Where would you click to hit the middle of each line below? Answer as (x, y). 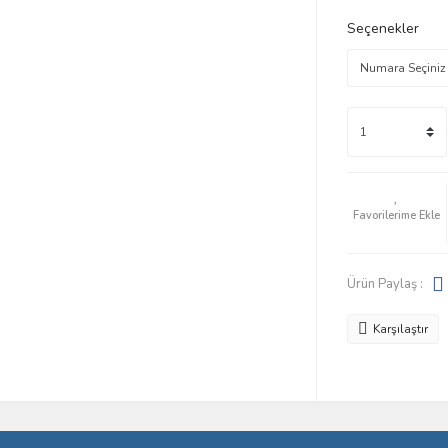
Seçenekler (382, 28)
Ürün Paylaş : (384, 283)
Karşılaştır (400, 329)
